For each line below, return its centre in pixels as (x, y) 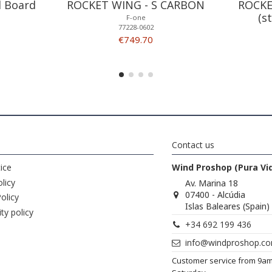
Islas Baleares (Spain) (228, 206)
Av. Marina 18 (212, 183)
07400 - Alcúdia (216, 195)
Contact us (193, 145)
